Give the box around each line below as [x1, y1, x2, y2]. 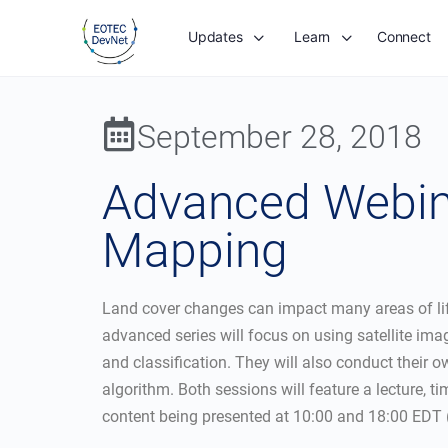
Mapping [102, 222, 288, 279]
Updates [188, 28, 243, 45]
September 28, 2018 [137, 118, 422, 156]
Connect [377, 28, 431, 45]
